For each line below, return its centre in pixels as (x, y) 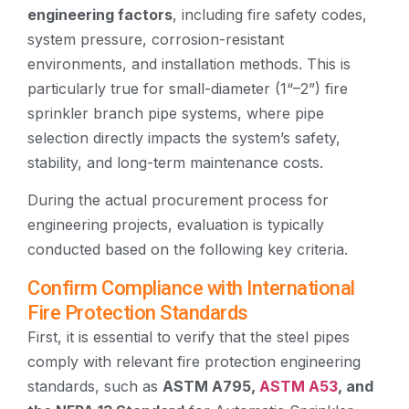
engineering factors (100, 14)
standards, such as (95, 386)
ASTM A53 (299, 386)
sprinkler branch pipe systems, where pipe (176, 113)
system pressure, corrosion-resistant (156, 39)
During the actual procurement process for (178, 200)
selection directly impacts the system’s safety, (184, 137)
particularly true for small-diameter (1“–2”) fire (188, 88)
